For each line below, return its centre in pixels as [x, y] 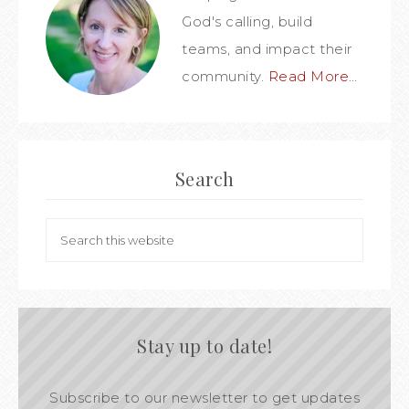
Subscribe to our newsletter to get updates [204, 398]
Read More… [313, 76]
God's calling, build [247, 21]
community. [225, 76]
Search [204, 178]
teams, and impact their [267, 49]
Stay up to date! [204, 346]
